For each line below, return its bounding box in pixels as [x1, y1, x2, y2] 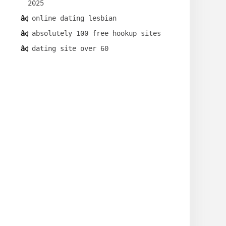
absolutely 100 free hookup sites [32, 29, 161, 38]
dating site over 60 [32, 44, 108, 53]
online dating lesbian [32, 14, 117, 23]
